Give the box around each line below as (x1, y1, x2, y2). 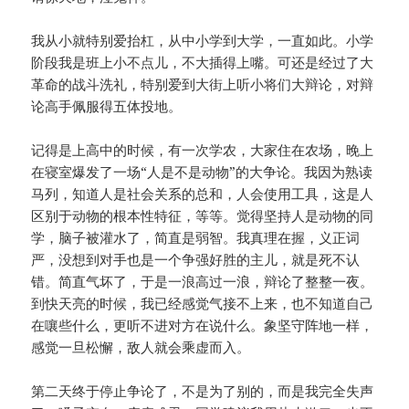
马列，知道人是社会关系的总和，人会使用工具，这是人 (31, 184, 374, 204)
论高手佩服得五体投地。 (31, 97, 183, 116)
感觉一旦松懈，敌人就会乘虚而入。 (31, 338, 251, 357)
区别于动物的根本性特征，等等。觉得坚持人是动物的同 (31, 206, 374, 225)
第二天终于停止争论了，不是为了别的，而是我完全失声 (31, 382, 374, 401)
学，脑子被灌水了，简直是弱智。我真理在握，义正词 (31, 228, 361, 247)
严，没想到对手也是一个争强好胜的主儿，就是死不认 (31, 250, 361, 269)
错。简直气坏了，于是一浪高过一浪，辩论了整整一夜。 (31, 272, 374, 291)
